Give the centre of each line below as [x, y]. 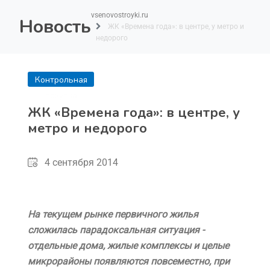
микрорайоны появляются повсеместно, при [129, 261]
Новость [55, 27]
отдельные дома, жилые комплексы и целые [128, 246]
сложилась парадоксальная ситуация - [116, 230]
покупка [61, 96]
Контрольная [61, 80]
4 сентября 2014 [81, 162]
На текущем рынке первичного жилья [113, 214]
